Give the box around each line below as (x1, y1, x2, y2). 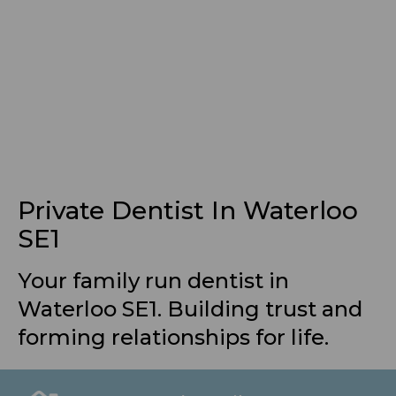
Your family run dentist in (18, 268, 289, 294)
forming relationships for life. (18, 324, 329, 351)
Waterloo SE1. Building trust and (18, 296, 362, 323)
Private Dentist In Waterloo (18, 195, 358, 226)
